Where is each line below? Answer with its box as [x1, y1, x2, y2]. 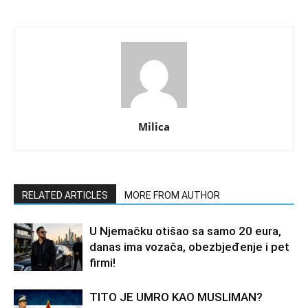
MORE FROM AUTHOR [124, 190, 220, 201]
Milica [138, 120, 170, 134]
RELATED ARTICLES [22, 190, 108, 201]
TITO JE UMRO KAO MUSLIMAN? [89, 290, 263, 305]
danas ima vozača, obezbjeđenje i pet [89, 240, 289, 254]
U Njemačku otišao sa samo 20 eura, [89, 224, 281, 239]
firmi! [89, 256, 115, 270]
